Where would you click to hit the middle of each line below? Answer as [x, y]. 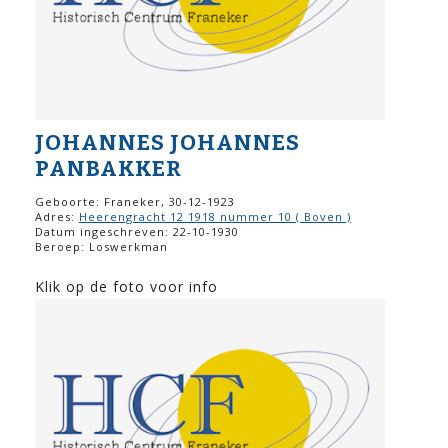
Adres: [57, 216]
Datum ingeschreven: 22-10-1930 [137, 231]
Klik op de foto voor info [126, 286]
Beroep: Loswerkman [101, 246]
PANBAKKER [108, 168]
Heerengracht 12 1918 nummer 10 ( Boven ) [215, 216]
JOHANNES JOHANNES [167, 142]
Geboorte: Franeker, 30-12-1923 [135, 201]
